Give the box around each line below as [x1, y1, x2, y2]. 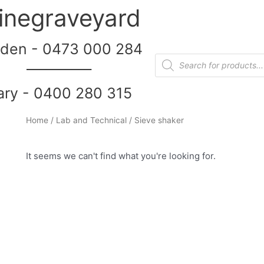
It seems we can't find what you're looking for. [25, 150, 216, 161]
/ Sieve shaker [126, 115, 184, 125]
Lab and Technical [55, 115, 127, 125]
